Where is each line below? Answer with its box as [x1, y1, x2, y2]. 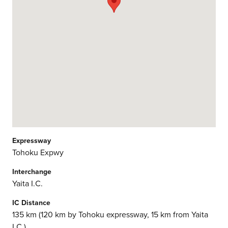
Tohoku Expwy [12, 146, 64, 158]
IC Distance [12, 197, 50, 208]
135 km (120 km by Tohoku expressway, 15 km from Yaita [12, 208, 208, 220]
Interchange [12, 166, 51, 177]
